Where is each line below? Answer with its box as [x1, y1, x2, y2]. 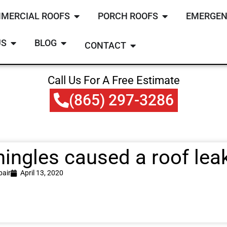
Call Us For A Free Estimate [47, 74, 180, 87]
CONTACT [84, 40, 126, 51]
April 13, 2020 [20, 169, 64, 177]
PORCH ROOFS [97, 11, 158, 21]
